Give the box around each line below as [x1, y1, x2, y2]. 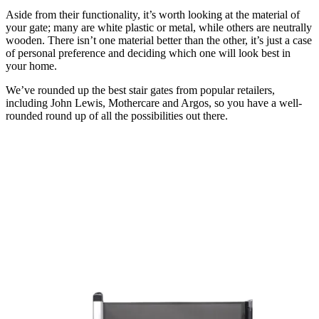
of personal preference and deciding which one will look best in [6, 47, 291, 60]
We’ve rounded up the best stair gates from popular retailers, [6, 84, 275, 97]
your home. [6, 60, 60, 73]
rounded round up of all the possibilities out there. [6, 110, 231, 122]
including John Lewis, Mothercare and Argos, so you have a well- [6, 97, 302, 110]
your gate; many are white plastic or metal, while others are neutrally [6, 21, 312, 34]
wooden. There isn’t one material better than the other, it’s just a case [6, 34, 312, 47]
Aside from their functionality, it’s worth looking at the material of [6, 9, 300, 21]
